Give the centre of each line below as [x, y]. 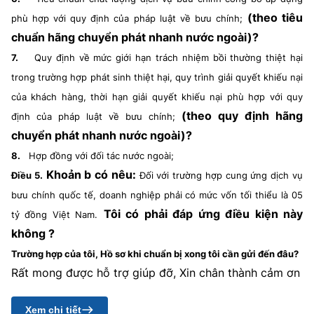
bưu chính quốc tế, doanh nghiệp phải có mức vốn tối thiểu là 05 [157, 195]
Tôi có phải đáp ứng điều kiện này [203, 214]
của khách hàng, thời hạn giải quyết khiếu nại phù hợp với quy [157, 97]
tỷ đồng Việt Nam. [55, 214]
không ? [33, 233]
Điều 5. [27, 175]
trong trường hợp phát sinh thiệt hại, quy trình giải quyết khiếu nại [157, 77]
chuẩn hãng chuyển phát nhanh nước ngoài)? [135, 37]
